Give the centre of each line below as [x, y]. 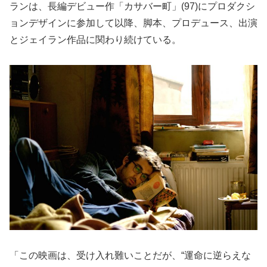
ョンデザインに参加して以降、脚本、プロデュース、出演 [133, 23]
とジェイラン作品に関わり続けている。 [95, 39]
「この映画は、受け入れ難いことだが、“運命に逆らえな [130, 256]
